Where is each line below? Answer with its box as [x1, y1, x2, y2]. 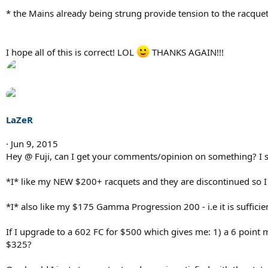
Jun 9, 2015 [11, 138, 58, 150]
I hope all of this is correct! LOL [6, 45, 136, 58]
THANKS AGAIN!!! [150, 45, 224, 58]
